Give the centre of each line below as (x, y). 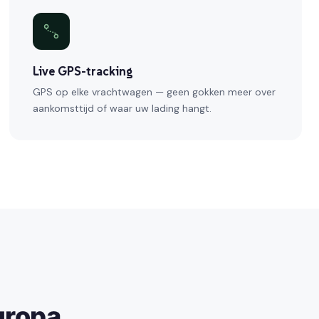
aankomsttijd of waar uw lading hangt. (122, 109)
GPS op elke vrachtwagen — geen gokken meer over (155, 92)
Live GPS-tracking (83, 72)
